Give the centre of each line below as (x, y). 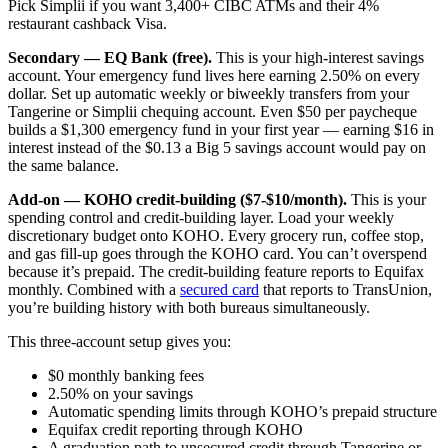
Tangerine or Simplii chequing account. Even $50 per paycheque (212, 112)
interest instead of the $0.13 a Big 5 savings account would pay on (217, 148)
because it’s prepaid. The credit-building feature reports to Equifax (216, 272)
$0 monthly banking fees (126, 376)
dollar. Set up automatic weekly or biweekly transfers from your (208, 94)
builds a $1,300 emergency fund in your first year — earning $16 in (221, 130)
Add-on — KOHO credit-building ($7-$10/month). (177, 200)
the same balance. (63, 166)
